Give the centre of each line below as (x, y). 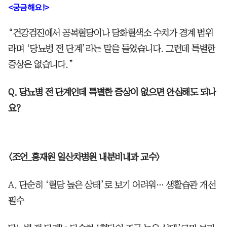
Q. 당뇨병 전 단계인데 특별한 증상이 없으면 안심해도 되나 (112, 92)
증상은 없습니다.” (41, 64)
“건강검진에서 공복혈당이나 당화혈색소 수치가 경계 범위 (110, 33)
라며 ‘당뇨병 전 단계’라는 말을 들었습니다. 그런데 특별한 (112, 48)
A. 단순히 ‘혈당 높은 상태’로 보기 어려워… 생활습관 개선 (112, 185)
